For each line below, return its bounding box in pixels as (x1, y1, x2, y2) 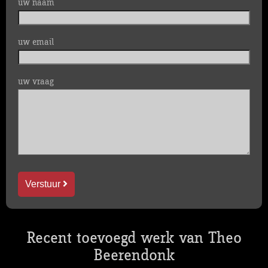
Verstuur (25, 179, 63, 189)
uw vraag (18, 77, 54, 87)
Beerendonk (93, 247, 175, 264)
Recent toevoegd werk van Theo (26, 230, 242, 247)
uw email (18, 37, 54, 47)
